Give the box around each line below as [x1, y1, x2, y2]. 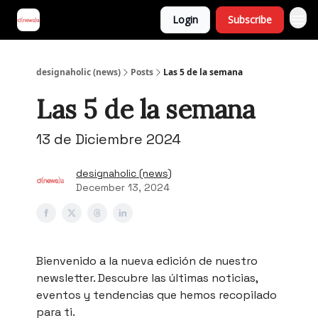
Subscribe [228, 13, 272, 26]
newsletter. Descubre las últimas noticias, [36, 270, 258, 285]
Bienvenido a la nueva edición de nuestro [36, 253, 258, 268]
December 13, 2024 [76, 181, 170, 194]
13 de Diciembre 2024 [36, 130, 181, 148]
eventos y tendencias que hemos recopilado [36, 287, 277, 302]
